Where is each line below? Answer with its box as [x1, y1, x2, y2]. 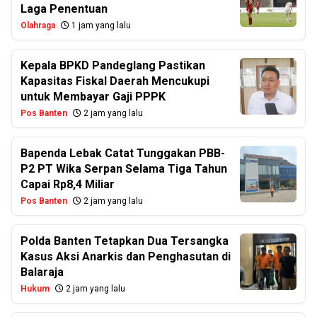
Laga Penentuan [21, 2, 108, 16]
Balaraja [21, 265, 64, 279]
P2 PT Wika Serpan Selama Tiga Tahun [21, 162, 227, 176]
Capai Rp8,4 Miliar [21, 178, 115, 192]
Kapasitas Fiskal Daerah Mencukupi [21, 74, 209, 88]
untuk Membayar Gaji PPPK [21, 90, 166, 104]
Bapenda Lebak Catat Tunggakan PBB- [21, 146, 225, 161]
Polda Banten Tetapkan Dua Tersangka [21, 234, 229, 248]
